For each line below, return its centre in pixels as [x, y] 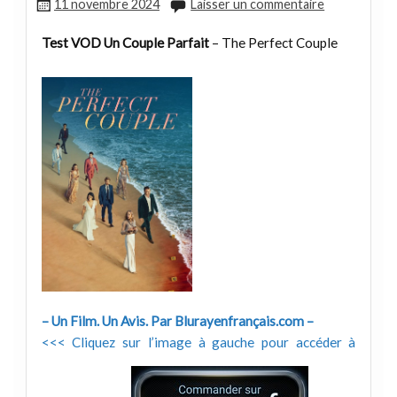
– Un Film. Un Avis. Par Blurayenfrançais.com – [177, 321]
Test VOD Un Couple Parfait [125, 43]
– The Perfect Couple [273, 43]
